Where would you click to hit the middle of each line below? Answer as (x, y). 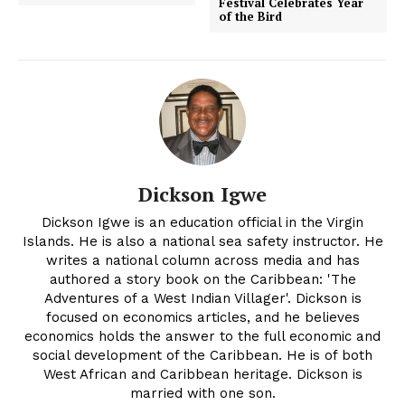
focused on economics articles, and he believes (202, 318)
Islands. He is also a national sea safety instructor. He (202, 242)
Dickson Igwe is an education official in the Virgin (202, 223)
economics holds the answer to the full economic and (202, 337)
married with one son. (202, 394)
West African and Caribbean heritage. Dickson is (202, 375)
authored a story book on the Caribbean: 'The (202, 280)
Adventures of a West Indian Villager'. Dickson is (202, 299)
